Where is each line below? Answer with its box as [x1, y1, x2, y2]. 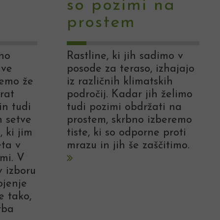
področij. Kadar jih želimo [67, 89, 192, 101]
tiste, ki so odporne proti [67, 127, 186, 139]
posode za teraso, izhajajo [67, 63, 194, 75]
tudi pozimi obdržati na [67, 102, 182, 113]
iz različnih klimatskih [67, 76, 173, 88]
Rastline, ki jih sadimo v [67, 51, 183, 62]
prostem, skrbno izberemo [67, 114, 192, 126]
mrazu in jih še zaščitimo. [67, 140, 190, 152]
